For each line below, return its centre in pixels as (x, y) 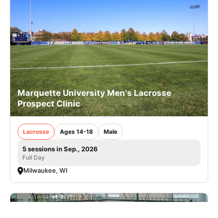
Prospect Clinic (49, 104)
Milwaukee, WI (45, 171)
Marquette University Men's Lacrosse (94, 93)
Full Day (34, 158)
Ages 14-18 (76, 132)
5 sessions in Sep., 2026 (60, 149)
